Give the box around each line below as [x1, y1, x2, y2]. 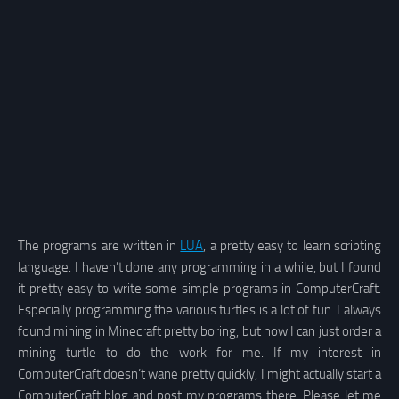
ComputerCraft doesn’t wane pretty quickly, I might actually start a [18, 366, 381, 383]
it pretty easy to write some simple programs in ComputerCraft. [18, 281, 381, 297]
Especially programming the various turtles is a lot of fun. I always [18, 302, 381, 319]
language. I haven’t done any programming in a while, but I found [18, 259, 381, 276]
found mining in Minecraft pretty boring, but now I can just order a [18, 323, 381, 340]
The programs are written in [18, 238, 181, 255]
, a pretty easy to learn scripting [203, 238, 382, 255]
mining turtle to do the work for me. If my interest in [18, 345, 381, 362]
